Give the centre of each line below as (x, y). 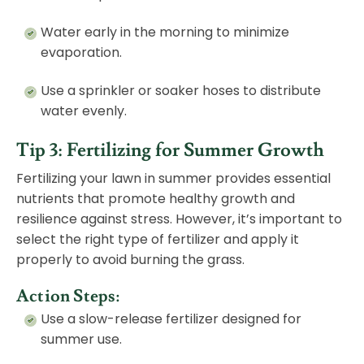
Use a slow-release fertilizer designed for (171, 319)
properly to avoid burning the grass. (130, 260)
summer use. (81, 340)
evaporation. (81, 53)
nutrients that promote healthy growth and (156, 199)
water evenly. (84, 111)
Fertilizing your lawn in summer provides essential (173, 179)
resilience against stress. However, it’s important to (179, 219)
